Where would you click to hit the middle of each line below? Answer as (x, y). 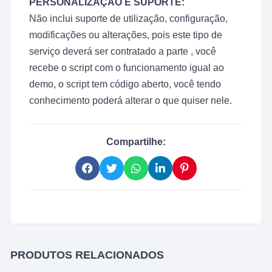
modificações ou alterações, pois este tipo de (126, 35)
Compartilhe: (136, 142)
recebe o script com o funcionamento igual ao (127, 68)
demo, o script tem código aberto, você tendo (125, 84)
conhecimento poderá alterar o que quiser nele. (131, 101)
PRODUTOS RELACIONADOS (87, 255)
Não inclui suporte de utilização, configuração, (129, 19)
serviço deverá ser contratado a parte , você (123, 52)
